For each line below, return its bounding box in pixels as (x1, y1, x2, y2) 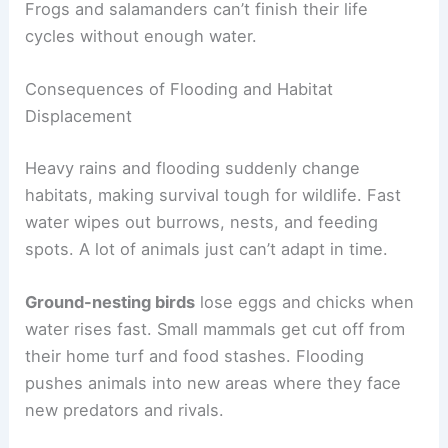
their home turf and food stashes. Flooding (25, 345, 365, 366)
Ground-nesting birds (25, 291, 196, 312)
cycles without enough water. (25, 25, 258, 46)
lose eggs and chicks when (195, 291, 415, 312)
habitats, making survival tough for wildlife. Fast (25, 184, 402, 205)
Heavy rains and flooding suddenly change (25, 157, 361, 178)
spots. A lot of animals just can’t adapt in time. (25, 238, 389, 259)
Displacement (25, 105, 133, 126)
